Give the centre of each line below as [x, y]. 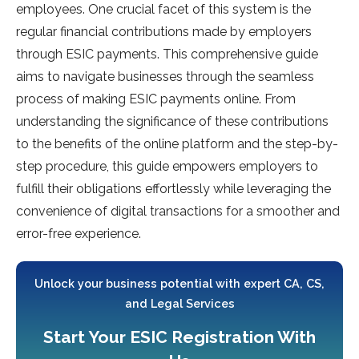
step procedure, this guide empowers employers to [167, 167]
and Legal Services [179, 304]
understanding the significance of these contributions [172, 122]
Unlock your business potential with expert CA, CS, [179, 284]
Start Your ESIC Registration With [179, 337]
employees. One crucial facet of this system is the [163, 10]
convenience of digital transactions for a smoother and [178, 212]
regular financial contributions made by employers [164, 32]
